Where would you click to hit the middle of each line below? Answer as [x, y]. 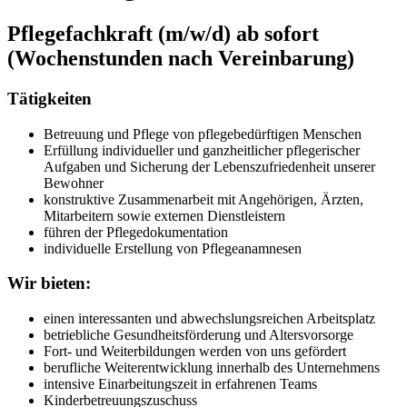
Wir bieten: [49, 283]
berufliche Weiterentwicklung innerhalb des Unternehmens [212, 367]
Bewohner [74, 183]
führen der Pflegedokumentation [136, 232]
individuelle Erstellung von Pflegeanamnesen [174, 248]
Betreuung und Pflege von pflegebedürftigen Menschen [203, 134]
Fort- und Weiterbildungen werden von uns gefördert [195, 351]
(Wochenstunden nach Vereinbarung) [181, 58]
